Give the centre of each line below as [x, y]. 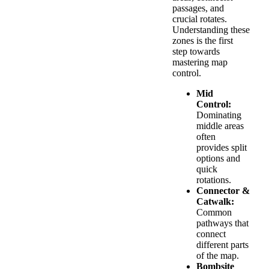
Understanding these [211, 30]
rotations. [214, 180]
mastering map [200, 62]
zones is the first [203, 41]
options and [218, 159]
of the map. [218, 256]
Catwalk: [215, 202]
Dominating [219, 115]
